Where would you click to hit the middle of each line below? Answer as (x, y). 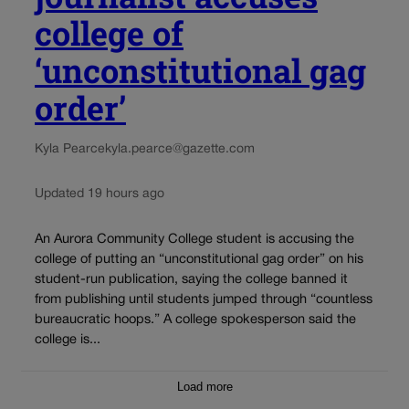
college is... (68, 340)
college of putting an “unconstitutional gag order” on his (199, 259)
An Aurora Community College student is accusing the (194, 239)
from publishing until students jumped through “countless (204, 299)
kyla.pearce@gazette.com (180, 150)
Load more (204, 387)
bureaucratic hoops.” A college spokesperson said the (195, 320)
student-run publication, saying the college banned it (191, 279)
